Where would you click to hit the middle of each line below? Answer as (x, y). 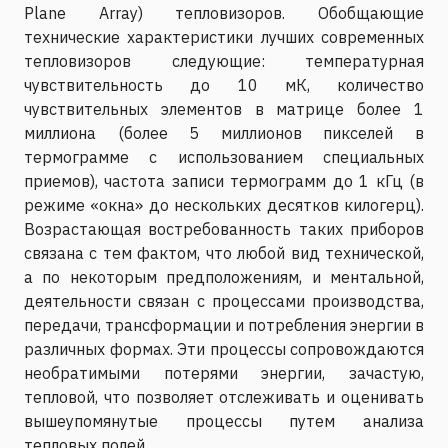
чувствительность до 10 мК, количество (224, 84)
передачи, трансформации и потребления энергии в (224, 324)
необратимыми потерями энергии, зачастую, (224, 372)
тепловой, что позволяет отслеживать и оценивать (224, 396)
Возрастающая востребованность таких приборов (224, 228)
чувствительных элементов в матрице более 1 (224, 108)
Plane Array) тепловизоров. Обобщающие (224, 12)
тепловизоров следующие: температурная (224, 60)
